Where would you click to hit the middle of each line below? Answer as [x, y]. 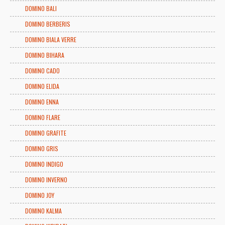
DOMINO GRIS [42, 148]
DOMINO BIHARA [45, 55]
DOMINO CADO [42, 70]
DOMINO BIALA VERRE [51, 39]
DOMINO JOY [40, 195]
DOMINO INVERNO [46, 179]
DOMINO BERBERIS [48, 24]
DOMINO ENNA [42, 101]
